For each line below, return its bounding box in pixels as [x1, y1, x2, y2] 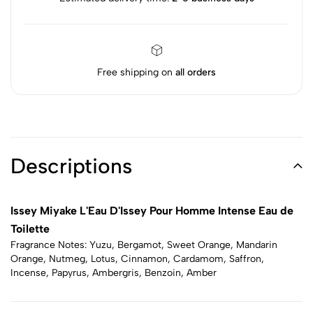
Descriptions [10, 153, 132, 179]
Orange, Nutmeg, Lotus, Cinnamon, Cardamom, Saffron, [10, 253, 264, 265]
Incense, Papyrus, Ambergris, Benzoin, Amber [10, 267, 217, 279]
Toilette [10, 222, 50, 235]
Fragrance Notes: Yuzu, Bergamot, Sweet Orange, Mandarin [10, 239, 277, 251]
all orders [175, 66, 216, 78]
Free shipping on [97, 66, 175, 78]
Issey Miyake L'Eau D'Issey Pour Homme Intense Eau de [10, 204, 293, 217]
